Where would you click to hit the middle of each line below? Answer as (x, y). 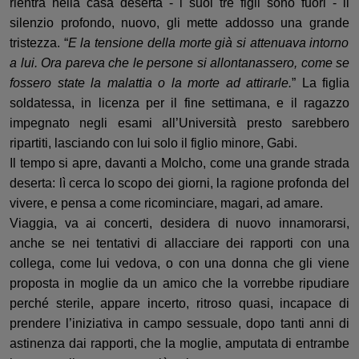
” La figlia (321, 83)
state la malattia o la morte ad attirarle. (174, 83)
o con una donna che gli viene (258, 263)
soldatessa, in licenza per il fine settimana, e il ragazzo (179, 103)
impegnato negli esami (86, 123)
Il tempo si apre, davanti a (86, 163)
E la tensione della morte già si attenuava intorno (208, 43)
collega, (32, 263)
